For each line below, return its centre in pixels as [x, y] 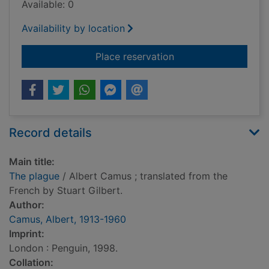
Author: [27, 205]
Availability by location [73, 29]
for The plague [207, 56]
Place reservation [134, 57]
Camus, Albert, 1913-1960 [68, 219]
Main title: [32, 162]
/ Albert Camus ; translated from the [144, 176]
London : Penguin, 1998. [63, 248]
